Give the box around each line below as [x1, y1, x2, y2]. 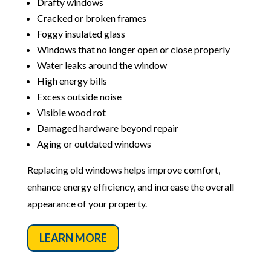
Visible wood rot [36, 106, 106, 119]
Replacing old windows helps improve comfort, [27, 164, 220, 176]
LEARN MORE [39, 231, 107, 245]
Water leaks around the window [36, 59, 167, 71]
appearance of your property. [27, 198, 147, 210]
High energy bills [36, 75, 107, 87]
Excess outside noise [36, 91, 122, 103]
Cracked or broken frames [36, 12, 146, 24]
